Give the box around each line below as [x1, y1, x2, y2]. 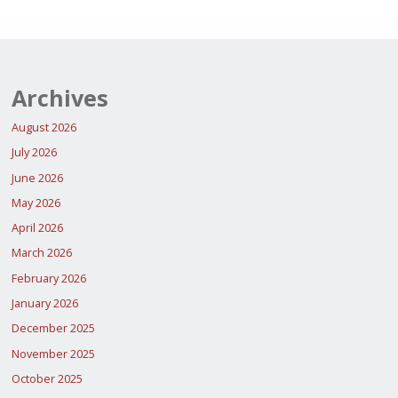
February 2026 [11, 270, 86, 286]
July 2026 [11, 145, 57, 161]
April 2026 [11, 220, 63, 236]
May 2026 [11, 195, 60, 211]
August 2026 [11, 119, 76, 135]
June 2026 [11, 170, 63, 186]
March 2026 [11, 245, 72, 261]
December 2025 [11, 321, 95, 337]
